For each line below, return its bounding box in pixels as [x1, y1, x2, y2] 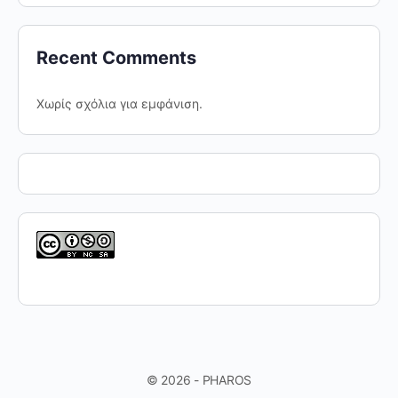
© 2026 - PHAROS [146, 371, 252, 387]
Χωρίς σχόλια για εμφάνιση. [36, 95, 203, 111]
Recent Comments [36, 46, 196, 68]
